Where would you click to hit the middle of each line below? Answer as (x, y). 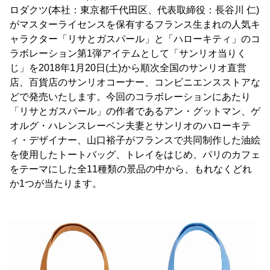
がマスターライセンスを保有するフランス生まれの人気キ (135, 24)
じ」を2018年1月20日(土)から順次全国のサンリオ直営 (128, 68)
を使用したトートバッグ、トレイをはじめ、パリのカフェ (135, 155)
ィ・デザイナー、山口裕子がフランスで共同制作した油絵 (135, 140)
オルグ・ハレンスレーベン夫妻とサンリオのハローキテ (130, 126)
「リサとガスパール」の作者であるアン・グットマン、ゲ (135, 111)
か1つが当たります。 (56, 184)
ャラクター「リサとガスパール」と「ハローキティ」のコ (135, 39)
